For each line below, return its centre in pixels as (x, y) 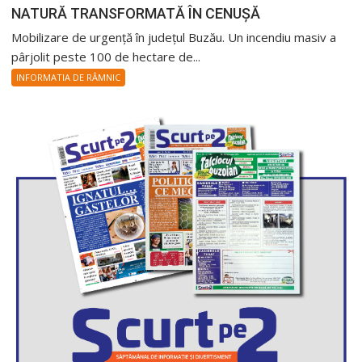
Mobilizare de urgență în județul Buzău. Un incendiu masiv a (174, 37)
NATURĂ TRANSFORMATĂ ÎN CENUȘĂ (136, 13)
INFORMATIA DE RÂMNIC (69, 77)
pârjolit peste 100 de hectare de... (106, 56)
